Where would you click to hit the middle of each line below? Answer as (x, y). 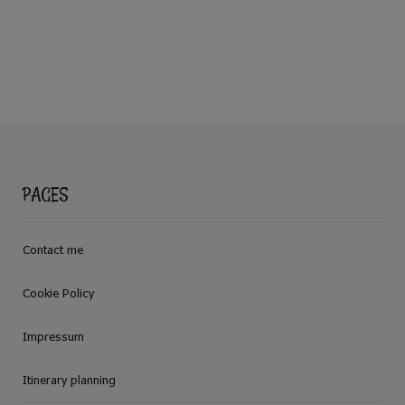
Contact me (53, 249)
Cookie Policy (58, 292)
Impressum (53, 336)
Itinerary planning (69, 379)
